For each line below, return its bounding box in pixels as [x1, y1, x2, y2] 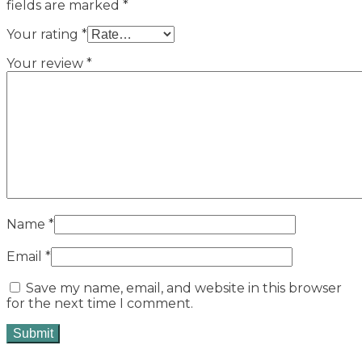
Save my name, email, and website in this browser [26, 280, 342, 297]
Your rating [6, 27, 82, 43]
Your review [6, 56, 86, 72]
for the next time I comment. [6, 296, 193, 312]
